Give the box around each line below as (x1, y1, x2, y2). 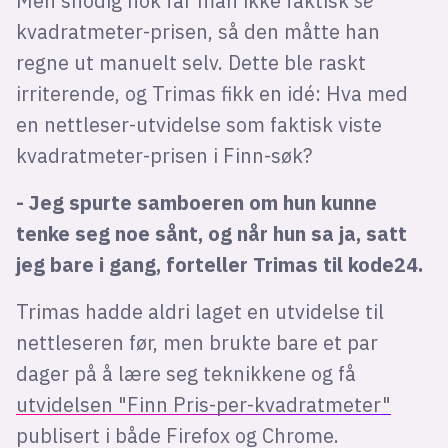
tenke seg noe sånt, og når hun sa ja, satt (15, 220, 407, 246)
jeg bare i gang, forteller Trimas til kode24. (15, 251, 423, 277)
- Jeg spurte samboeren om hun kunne (15, 189, 377, 215)
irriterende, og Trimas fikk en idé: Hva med (15, 80, 408, 106)
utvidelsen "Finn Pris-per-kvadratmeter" (15, 391, 391, 417)
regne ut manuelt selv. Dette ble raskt (15, 49, 366, 75)
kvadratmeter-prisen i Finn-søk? (15, 142, 312, 168)
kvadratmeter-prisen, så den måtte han (15, 18, 380, 44)
